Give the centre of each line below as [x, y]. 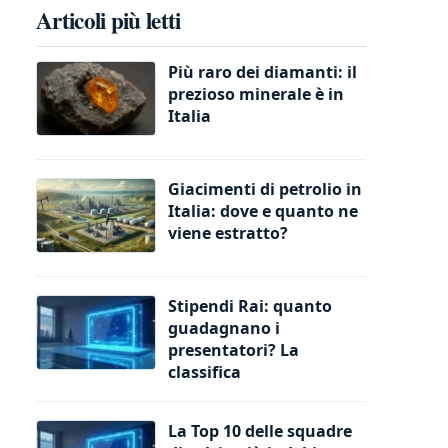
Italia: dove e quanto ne [263, 210]
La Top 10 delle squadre [260, 430]
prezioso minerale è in [256, 93]
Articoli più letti [108, 19]
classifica [204, 371]
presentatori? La [233, 349]
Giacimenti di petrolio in [265, 188]
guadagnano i [224, 327]
